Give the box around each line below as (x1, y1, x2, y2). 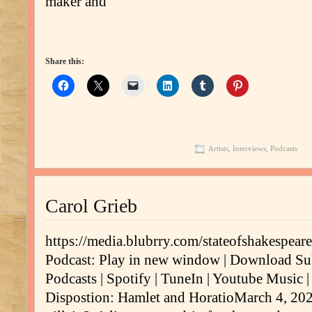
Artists (208, 143, 228, 153)
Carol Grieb (45, 195, 137, 217)
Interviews (232, 143, 266, 153)
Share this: (45, 56, 84, 67)
